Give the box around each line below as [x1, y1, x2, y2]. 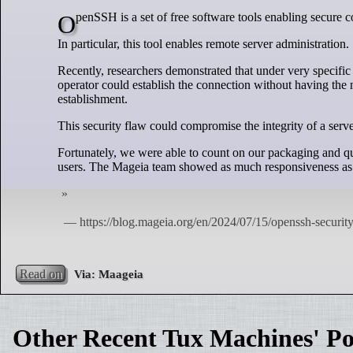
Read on [20, 266, 62, 281]
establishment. [58, 91, 128, 106]
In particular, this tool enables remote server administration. [58, 36, 349, 50]
